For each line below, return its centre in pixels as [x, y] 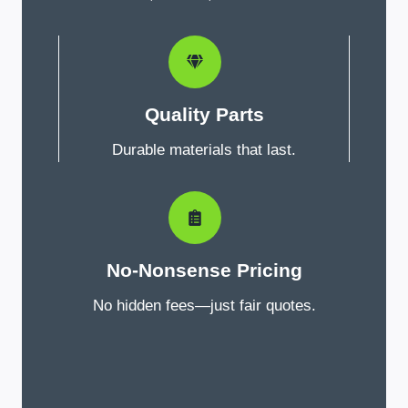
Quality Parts [204, 114]
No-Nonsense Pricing [204, 270]
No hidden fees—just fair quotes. [204, 305]
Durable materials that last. [204, 149]
